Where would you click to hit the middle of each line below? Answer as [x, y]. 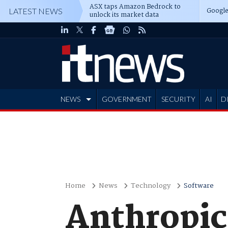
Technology [150, 186]
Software [198, 186]
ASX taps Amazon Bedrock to [135, 7]
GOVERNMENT [126, 99]
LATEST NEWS [36, 11]
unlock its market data [124, 15]
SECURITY [178, 99]
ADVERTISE [81, 119]
